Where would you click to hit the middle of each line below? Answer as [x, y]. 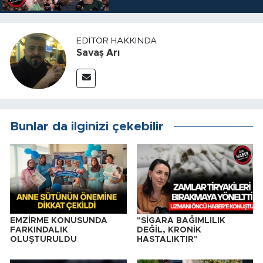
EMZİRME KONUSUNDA [59, 221]
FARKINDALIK [39, 230]
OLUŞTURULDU [43, 240]
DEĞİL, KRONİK [169, 230]
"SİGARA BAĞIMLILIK [181, 221]
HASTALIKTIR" [167, 240]
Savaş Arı [98, 53]
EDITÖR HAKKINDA [117, 41]
